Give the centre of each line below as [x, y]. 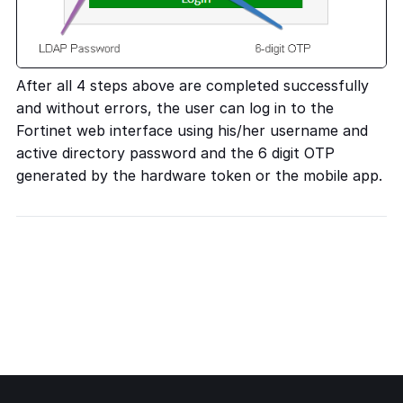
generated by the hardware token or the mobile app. [199, 176]
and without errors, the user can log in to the [175, 108]
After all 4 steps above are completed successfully [193, 86]
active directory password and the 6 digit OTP [175, 153]
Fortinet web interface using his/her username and [192, 131]
